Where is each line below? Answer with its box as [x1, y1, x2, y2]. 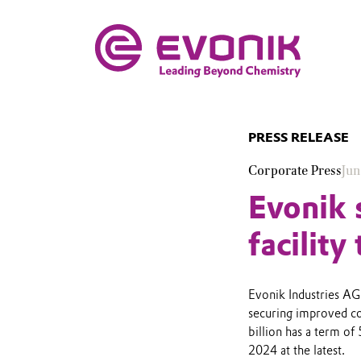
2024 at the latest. [247, 343, 345, 359]
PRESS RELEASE [247, 128, 349, 145]
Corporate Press [247, 164, 342, 179]
